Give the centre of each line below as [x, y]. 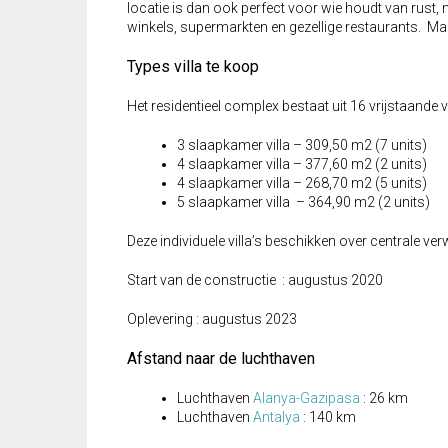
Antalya [276, 417]
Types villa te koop [193, 67]
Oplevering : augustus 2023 [212, 319]
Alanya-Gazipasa [306, 398]
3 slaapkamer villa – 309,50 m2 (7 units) [302, 145]
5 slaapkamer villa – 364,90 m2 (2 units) [303, 202]
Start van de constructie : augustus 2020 [255, 280]
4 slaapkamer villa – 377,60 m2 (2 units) [302, 164]
